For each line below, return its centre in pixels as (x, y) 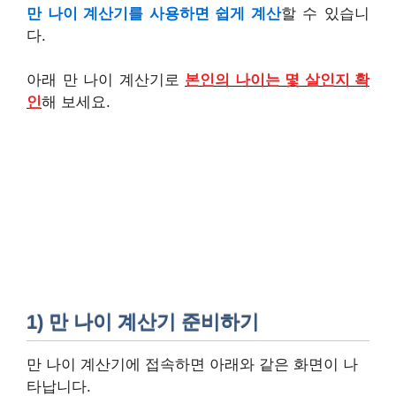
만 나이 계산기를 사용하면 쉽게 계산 (154, 13)
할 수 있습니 (325, 13)
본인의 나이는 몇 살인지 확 (277, 80)
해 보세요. (76, 102)
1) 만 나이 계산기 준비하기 (143, 322)
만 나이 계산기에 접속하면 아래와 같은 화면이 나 (192, 365)
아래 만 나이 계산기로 (106, 80)
